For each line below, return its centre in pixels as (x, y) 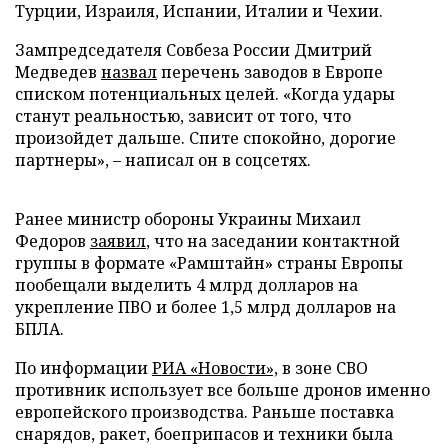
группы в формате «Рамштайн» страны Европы (209, 262)
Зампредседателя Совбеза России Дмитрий (193, 49)
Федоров (52, 240)
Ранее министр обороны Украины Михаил (188, 218)
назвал (129, 71)
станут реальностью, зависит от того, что (183, 115)
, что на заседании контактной (273, 240)
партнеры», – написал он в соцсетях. (163, 159)
